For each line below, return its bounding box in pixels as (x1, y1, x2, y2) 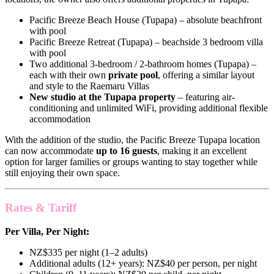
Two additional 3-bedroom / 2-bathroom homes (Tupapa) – (29, 59, 256, 70)
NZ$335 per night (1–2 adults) (29, 246, 147, 257)
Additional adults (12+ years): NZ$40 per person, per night (29, 257, 257, 268)
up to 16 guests (96, 146, 157, 157)
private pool (108, 70, 158, 81)
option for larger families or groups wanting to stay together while (5, 157, 257, 168)
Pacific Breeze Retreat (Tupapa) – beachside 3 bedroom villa (29, 37, 263, 48)
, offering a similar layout (158, 70, 254, 81)
